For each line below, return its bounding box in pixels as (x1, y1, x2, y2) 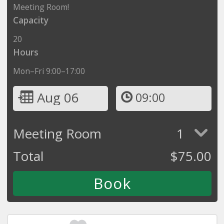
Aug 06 (36, 88, 79, 106)
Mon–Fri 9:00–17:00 (12, 65, 85, 76)
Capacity (12, 14, 48, 26)
